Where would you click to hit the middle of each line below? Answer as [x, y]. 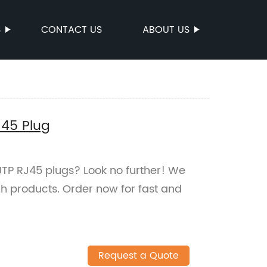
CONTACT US [72, 30]
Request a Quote [138, 256]
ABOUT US [166, 30]
